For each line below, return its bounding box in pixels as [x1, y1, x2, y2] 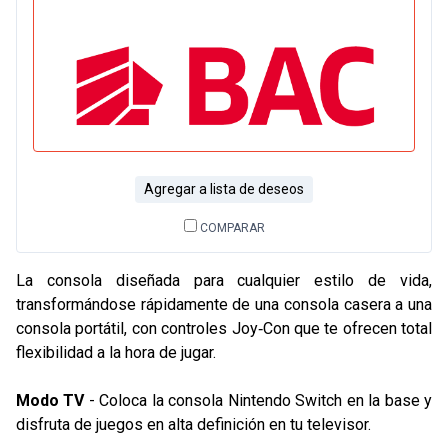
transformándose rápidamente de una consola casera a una [16, 294, 432, 314]
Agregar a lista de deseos [144, 180, 304, 197]
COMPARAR [196, 220, 265, 235]
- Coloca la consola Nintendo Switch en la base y [84, 390, 433, 410]
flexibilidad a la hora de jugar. [16, 342, 216, 362]
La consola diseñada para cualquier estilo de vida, [16, 270, 432, 290]
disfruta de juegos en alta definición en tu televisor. [16, 414, 371, 434]
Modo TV [16, 390, 85, 410]
